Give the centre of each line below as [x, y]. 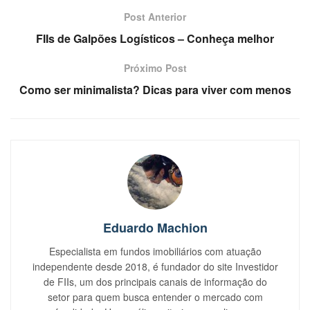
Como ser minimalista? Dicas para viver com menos [155, 89]
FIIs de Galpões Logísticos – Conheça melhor [155, 38]
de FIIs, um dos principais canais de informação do [155, 281]
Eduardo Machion [155, 227]
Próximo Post [155, 67]
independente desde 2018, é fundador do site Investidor [155, 266]
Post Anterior [155, 16]
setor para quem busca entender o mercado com [155, 297]
